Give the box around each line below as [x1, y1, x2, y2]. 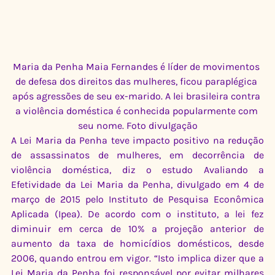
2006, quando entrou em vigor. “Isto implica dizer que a [11, 252, 264, 264]
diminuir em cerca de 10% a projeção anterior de [11, 222, 264, 234]
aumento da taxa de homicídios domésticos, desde [11, 237, 264, 249]
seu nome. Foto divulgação [77, 119, 198, 131]
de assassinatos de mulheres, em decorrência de [11, 149, 264, 161]
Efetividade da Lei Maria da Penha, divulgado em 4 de [11, 178, 264, 190]
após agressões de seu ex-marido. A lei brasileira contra [12, 90, 263, 102]
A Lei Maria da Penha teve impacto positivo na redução [11, 134, 264, 146]
